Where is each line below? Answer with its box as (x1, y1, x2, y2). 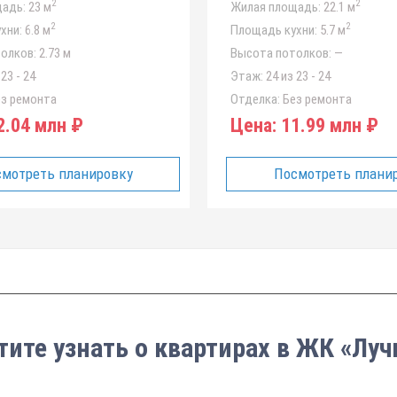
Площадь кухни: (230, 22, 317, 38)
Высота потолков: (230, 45, 331, 61)
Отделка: (230, 91, 280, 107)
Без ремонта (280, 91, 352, 107)
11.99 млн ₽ (276, 114, 378, 136)
